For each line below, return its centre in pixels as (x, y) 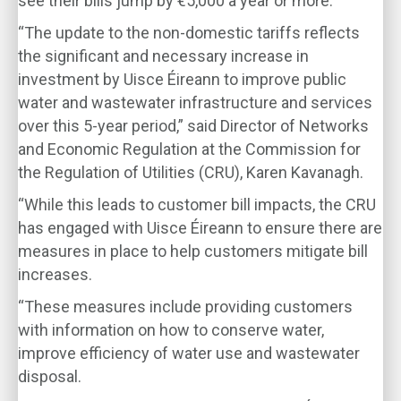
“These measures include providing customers (185, 307)
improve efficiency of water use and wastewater (189, 353)
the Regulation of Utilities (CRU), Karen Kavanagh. (191, 172)
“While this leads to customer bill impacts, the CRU (197, 205)
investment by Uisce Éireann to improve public (182, 79)
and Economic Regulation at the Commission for (189, 149)
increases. (55, 274)
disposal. (50, 376)
